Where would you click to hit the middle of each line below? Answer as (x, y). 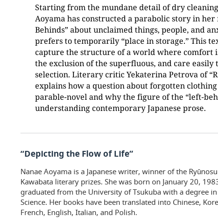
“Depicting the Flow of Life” (77, 153)
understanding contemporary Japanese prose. (120, 108)
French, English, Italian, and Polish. (79, 212)
